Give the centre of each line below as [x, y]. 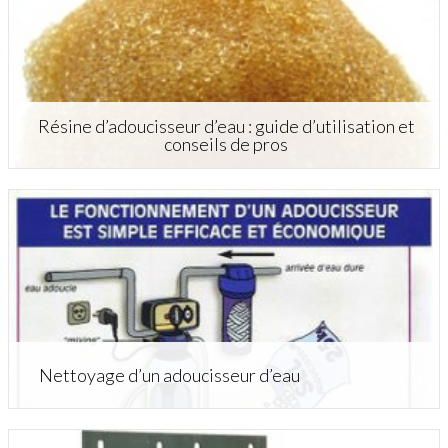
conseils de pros [226, 143]
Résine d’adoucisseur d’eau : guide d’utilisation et [226, 125]
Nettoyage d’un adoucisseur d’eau [169, 374]
